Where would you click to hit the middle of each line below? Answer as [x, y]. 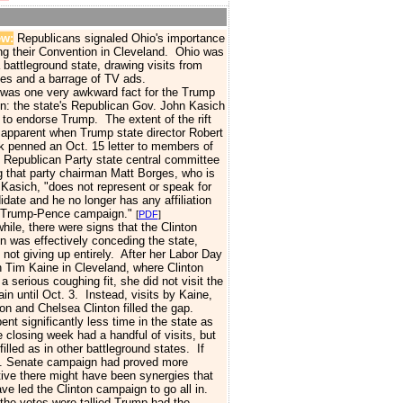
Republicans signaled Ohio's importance [121, 38]
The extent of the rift [154, 119]
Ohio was [199, 52]
